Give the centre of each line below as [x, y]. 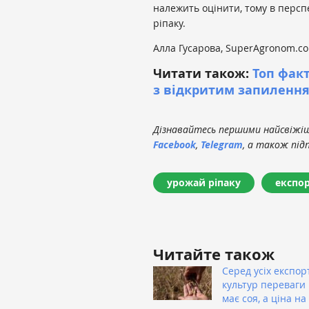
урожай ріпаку [204, 183]
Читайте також [214, 255]
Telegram [222, 145]
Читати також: [203, 74]
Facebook [175, 145]
